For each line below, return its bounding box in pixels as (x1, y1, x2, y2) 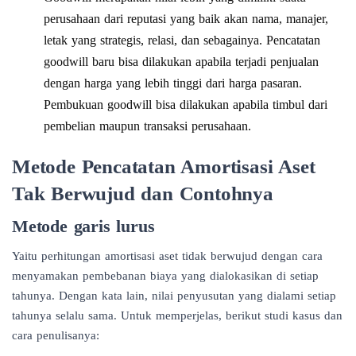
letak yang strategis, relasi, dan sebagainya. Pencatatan (44, 33, 320, 47)
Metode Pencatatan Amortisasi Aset (12, 154, 315, 177)
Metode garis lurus (12, 215, 155, 236)
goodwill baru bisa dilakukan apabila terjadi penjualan (44, 54, 319, 68)
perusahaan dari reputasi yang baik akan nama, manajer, (44, 11, 328, 25)
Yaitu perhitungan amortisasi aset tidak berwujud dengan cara (12, 249, 323, 262)
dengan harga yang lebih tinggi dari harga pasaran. (44, 75, 302, 90)
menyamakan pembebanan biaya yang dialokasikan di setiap (12, 269, 319, 282)
